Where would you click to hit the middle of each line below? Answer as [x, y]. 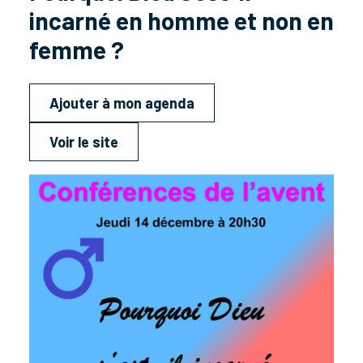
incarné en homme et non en [181, 20]
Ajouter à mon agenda [122, 103]
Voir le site [84, 142]
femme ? [77, 49]
